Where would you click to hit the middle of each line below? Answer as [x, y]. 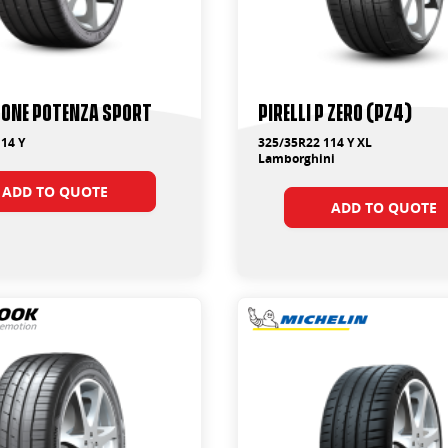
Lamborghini [297, 158]
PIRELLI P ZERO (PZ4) [335, 110]
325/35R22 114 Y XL [315, 142]
